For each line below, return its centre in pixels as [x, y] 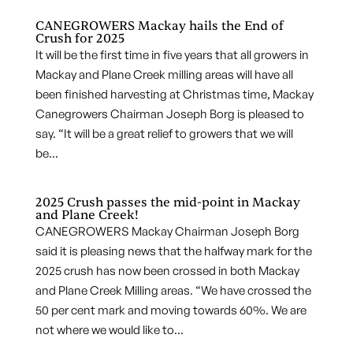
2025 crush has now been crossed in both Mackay [167, 271]
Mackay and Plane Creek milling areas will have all [164, 74]
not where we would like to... [109, 330]
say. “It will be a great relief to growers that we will [164, 134]
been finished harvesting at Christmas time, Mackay [174, 94]
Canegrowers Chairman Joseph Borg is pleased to [169, 114]
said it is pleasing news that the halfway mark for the [173, 251]
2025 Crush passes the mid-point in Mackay [167, 203]
